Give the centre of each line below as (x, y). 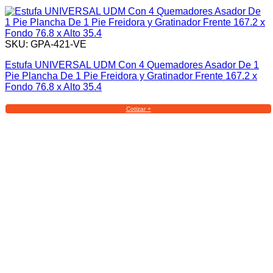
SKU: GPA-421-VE (46, 44)
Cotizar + (138, 109)
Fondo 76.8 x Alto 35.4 (53, 87)
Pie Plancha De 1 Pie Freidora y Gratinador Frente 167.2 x (131, 76)
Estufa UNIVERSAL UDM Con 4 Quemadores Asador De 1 (132, 65)
